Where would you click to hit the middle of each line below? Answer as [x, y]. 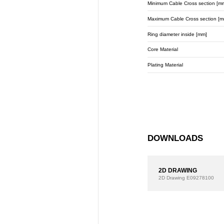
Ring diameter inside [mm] [177, 34]
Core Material [163, 49]
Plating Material [165, 65]
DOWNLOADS [175, 138]
